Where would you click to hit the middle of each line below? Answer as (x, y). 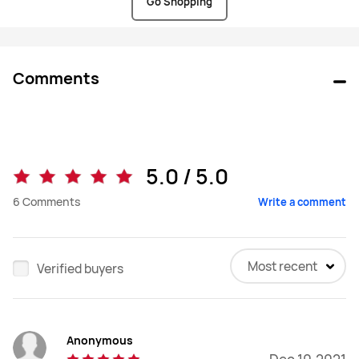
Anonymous (100, 340)
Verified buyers (80, 268)
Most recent (282, 266)
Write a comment (302, 202)
